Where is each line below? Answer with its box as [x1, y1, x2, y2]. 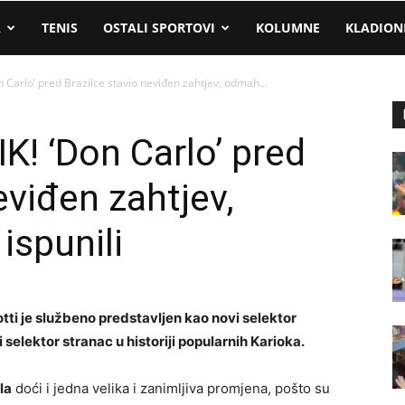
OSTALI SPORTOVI [103, 19, 215, 36]
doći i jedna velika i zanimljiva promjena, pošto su [12, 380, 330, 397]
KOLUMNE [256, 19, 320, 36]
